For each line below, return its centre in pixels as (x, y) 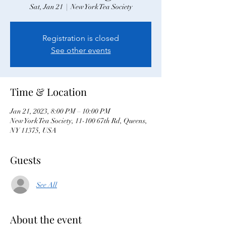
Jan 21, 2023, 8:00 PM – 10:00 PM (60, 111)
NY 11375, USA (33, 131)
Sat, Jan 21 (46, 7)
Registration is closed (81, 38)
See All (47, 185)
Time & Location (48, 92)
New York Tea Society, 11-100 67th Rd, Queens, (79, 121)
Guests (25, 160)
